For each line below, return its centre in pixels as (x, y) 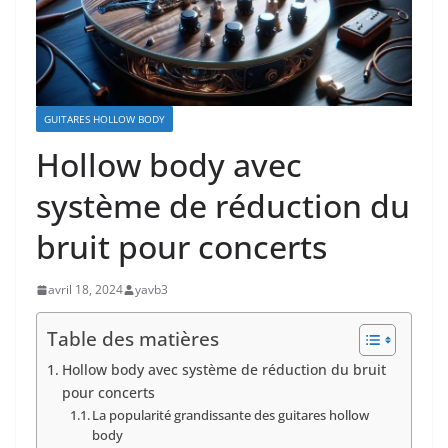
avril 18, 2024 (85, 290)
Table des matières (133, 339)
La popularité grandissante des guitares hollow (231, 415)
